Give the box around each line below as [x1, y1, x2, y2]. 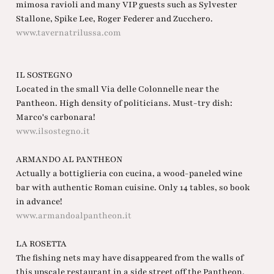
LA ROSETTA [15, 238, 67, 250]
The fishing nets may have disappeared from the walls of [15, 252, 243, 264]
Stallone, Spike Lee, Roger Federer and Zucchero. [15, 13, 213, 25]
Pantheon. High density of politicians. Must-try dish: [15, 97, 232, 109]
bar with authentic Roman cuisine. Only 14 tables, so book [15, 182, 250, 194]
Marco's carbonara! [15, 111, 95, 124]
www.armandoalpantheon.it [15, 210, 131, 222]
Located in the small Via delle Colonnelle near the [15, 83, 219, 95]
